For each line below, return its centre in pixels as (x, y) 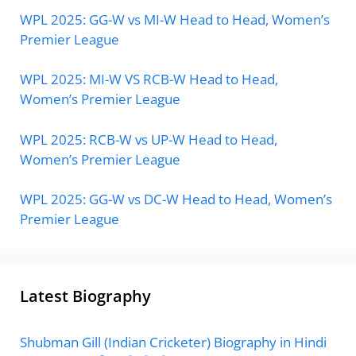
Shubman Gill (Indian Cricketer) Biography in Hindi (173, 342)
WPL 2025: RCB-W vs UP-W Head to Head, (149, 139)
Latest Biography (85, 296)
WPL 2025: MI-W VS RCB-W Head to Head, (149, 79)
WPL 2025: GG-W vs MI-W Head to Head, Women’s (175, 19)
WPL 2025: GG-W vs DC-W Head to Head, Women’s (176, 199)
